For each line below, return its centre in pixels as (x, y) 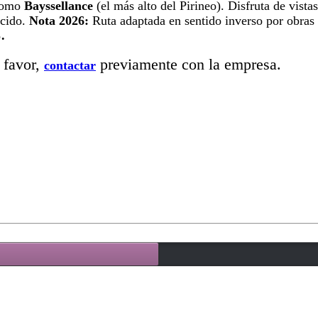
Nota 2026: (59, 21)
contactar (70, 66)
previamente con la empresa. (188, 65)
